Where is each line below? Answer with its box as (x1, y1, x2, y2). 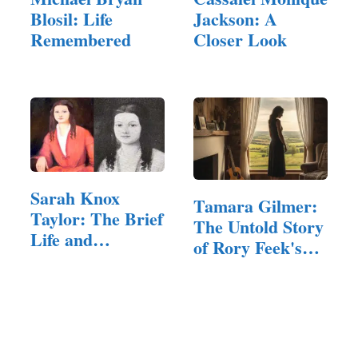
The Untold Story (193, 213, 324, 241)
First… (193, 255, 247, 282)
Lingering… (30, 246, 122, 273)
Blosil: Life (30, 5, 113, 32)
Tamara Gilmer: (193, 193, 317, 220)
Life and (30, 225, 93, 253)
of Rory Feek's (193, 234, 302, 261)
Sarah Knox (30, 184, 120, 211)
